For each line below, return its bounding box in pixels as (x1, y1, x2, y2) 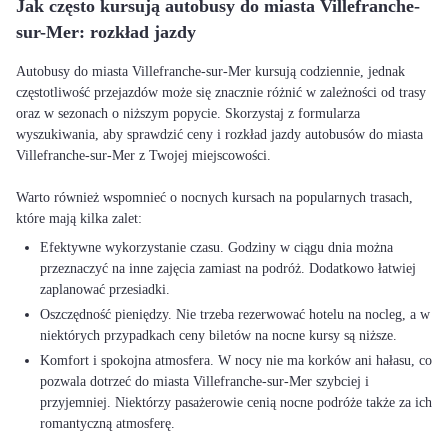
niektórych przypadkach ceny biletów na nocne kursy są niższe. (40, 328, 397, 343)
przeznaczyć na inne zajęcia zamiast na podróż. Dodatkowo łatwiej (40, 261, 416, 276)
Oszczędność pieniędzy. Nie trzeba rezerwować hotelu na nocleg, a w (40, 307, 430, 322)
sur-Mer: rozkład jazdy (16, 22, 196, 42)
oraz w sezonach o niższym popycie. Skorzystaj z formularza (16, 106, 360, 121)
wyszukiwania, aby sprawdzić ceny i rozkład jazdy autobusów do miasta (16, 127, 423, 142)
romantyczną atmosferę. (40, 416, 175, 431)
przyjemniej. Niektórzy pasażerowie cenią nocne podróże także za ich (40, 395, 432, 410)
